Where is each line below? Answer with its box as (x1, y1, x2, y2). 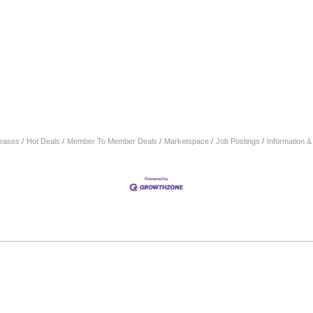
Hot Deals (27, 136, 60, 145)
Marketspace (164, 136, 209, 145)
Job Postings (216, 136, 260, 145)
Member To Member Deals (67, 136, 157, 145)
